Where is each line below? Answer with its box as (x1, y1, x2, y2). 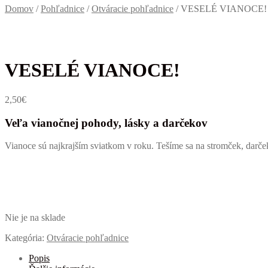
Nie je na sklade (5, 212, 65, 223)
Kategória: (5, 233, 47, 243)
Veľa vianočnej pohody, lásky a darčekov (5, 116, 208, 129)
